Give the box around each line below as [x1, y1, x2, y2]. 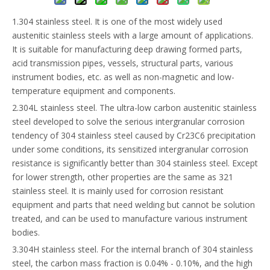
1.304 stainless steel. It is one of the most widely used [12, 16, 222, 28]
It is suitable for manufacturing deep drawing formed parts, [12, 43, 242, 55]
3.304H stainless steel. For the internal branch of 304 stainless [12, 243, 253, 256]
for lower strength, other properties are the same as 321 [12, 171, 233, 183]
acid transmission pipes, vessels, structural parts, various [12, 57, 233, 69]
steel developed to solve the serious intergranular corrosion [12, 116, 245, 128]
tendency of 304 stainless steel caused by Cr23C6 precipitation [12, 130, 256, 142]
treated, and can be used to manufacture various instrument [12, 213, 248, 225]
